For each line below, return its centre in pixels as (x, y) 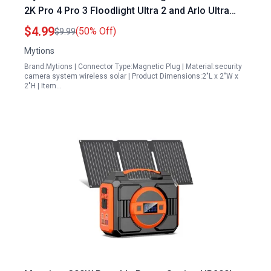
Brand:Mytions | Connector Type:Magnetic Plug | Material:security (133, 67)
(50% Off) (96, 31)
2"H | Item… (43, 86)
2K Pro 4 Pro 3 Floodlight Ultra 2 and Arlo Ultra (127, 11)
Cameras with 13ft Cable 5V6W (93, 25)
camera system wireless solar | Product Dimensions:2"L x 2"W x (131, 76)
